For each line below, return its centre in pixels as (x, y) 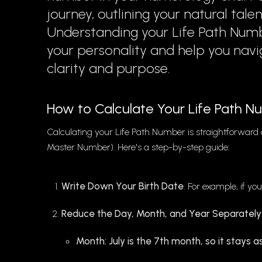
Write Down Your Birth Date (123, 186)
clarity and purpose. (108, 68)
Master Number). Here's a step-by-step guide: (138, 147)
